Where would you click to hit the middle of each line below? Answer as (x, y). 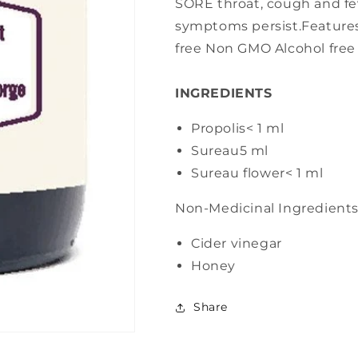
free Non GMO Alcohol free (266, 48)
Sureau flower (238, 173)
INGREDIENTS (224, 93)
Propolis (219, 128)
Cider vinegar (237, 243)
